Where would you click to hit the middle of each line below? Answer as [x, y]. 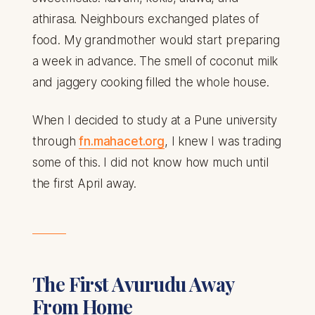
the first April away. [84, 184]
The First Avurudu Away [133, 284]
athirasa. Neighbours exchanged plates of [146, 19]
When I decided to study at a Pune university [155, 121]
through [56, 142]
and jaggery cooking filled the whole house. [150, 83]
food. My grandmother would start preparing [156, 40]
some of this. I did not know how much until [150, 163]
